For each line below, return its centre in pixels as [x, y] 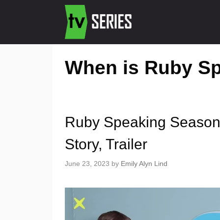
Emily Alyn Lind [144, 164]
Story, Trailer [106, 144]
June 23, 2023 [87, 164]
